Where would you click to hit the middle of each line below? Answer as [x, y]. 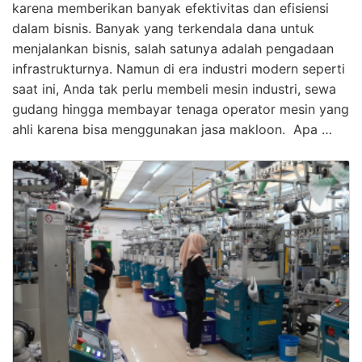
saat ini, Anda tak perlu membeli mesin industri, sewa [174, 88]
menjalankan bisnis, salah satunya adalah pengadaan [173, 48]
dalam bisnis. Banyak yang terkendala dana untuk [163, 28]
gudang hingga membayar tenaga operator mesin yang [181, 109]
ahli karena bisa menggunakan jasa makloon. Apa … [172, 129]
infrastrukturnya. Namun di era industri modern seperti [179, 68]
